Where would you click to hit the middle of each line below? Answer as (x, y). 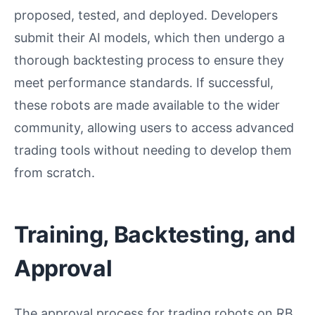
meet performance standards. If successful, (144, 82)
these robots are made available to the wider (147, 105)
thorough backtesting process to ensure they (149, 60)
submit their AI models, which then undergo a (149, 37)
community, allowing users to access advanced (154, 127)
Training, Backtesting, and (155, 234)
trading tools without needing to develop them (153, 150)
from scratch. (54, 172)
